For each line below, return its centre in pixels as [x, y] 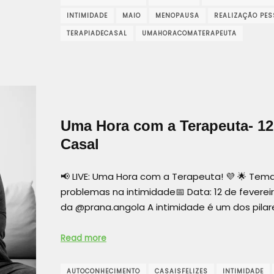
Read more [83, 239]
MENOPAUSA [177, 15]
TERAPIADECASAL [97, 33]
